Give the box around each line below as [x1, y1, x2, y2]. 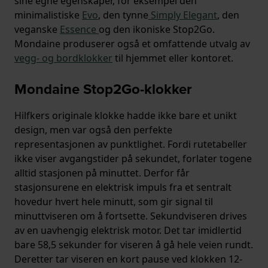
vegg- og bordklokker [14, 51, 112, 65]
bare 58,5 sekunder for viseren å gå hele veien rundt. [14, 238, 253, 252]
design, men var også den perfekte [14, 123, 172, 137]
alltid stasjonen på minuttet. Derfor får [14, 166, 190, 180]
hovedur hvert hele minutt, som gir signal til [14, 195, 213, 209]
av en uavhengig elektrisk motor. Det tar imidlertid [14, 224, 242, 237]
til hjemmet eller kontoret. [112, 51, 233, 65]
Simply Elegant [148, 8, 217, 22]
